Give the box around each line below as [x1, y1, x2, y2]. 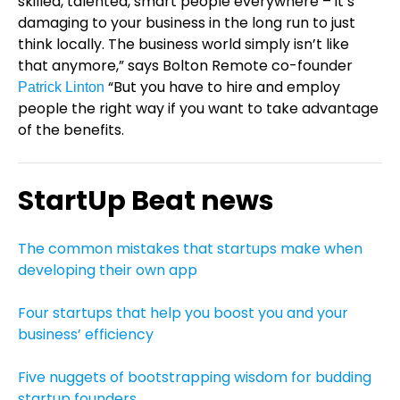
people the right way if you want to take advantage [18, 98, 379, 119]
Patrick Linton [18, 79, 104, 95]
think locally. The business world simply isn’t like [18, 34, 349, 54]
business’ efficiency [18, 324, 154, 345]
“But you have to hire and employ [104, 77, 340, 97]
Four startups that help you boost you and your [18, 303, 348, 323]
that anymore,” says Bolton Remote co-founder [18, 55, 353, 76]
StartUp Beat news [18, 182, 274, 220]
